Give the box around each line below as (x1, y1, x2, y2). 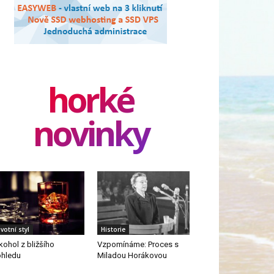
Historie (100, 225, 125, 234)
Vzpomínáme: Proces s (97, 240, 179, 250)
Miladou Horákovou (97, 251, 167, 261)
